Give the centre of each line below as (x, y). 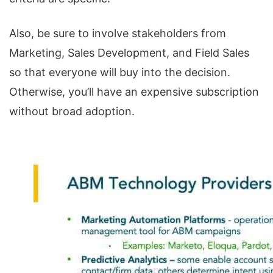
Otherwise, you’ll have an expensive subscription (134, 92)
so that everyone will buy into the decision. (120, 72)
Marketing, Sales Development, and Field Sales (129, 53)
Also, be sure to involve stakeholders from (118, 33)
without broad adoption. (72, 111)
